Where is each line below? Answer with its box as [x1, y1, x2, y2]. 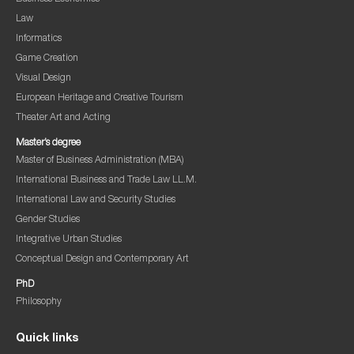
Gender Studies [16, 214, 80, 225]
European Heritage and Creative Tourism [16, 92, 183, 104]
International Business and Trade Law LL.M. [16, 175, 197, 186]
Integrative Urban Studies [16, 234, 122, 245]
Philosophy [16, 296, 62, 307]
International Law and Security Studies [16, 194, 175, 205]
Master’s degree [16, 137, 81, 149]
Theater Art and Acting [16, 112, 111, 123]
